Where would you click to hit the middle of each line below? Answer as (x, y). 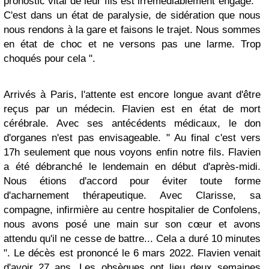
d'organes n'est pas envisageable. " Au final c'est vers (132, 138)
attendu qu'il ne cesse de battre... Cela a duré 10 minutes (132, 239)
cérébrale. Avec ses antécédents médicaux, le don (132, 124)
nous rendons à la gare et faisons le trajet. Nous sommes (132, 30)
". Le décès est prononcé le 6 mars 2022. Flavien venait (132, 253)
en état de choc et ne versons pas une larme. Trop (132, 44)
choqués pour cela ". (50, 59)
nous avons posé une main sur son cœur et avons (132, 225)
